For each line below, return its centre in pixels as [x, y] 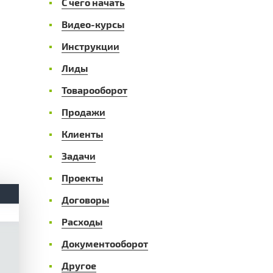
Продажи [83, 112]
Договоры [85, 199]
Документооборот [105, 243]
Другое [79, 265]
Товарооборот [94, 90]
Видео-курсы [93, 24]
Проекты [82, 177]
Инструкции [90, 46]
